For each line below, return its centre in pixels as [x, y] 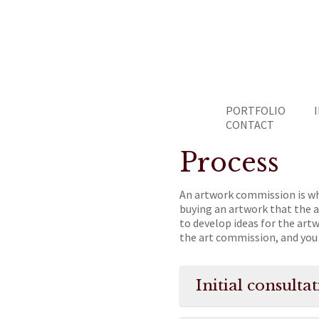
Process [229, 163]
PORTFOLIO [256, 110]
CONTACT [250, 125]
